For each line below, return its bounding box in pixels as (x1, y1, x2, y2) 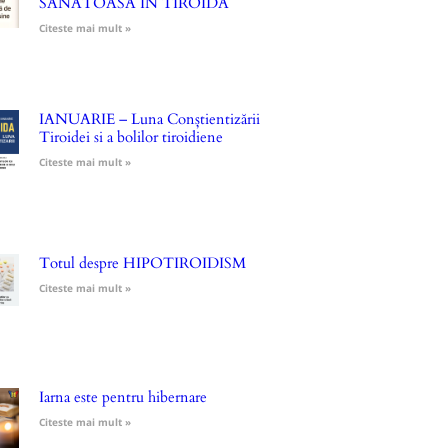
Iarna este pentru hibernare (38, 386, 207, 407)
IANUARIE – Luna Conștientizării (38, 108, 260, 129)
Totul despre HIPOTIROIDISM (38, 252, 246, 273)
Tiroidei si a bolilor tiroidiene (38, 126, 223, 147)
